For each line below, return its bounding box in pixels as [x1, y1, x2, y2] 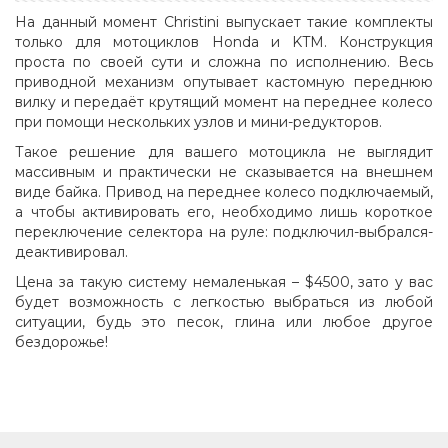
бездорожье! [15, 333, 108, 352]
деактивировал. [15, 243, 128, 262]
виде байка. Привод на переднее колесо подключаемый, [15, 183, 433, 202]
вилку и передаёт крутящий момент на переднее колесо [15, 93, 433, 112]
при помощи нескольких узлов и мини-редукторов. [15, 113, 382, 132]
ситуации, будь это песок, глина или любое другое [15, 313, 433, 332]
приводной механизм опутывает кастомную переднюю [15, 73, 433, 92]
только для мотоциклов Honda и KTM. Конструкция [15, 33, 433, 52]
